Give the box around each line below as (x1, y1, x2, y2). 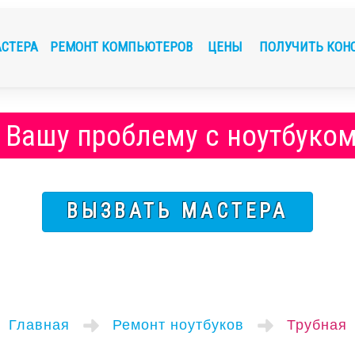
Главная (8, 317, 70, 333)
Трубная (286, 317, 347, 333)
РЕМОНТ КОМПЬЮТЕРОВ (50, 39, 196, 55)
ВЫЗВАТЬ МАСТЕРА (67, 200, 288, 223)
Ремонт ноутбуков (112, 317, 244, 333)
